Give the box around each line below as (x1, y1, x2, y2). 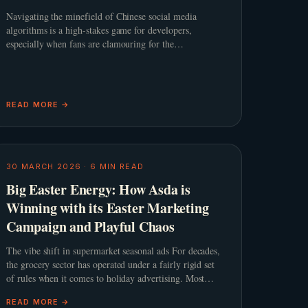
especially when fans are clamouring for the (6, 37, 174, 50)
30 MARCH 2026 (6, 162, 82, 171)
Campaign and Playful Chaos (6, 217, 175, 236)
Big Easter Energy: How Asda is (6, 179, 191, 199)
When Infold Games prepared (6, 65, 120, 78)
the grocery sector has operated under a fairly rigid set (6, 258, 215, 271)
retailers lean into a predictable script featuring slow (6, 285, 207, 298)
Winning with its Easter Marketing (6, 198, 209, 218)
